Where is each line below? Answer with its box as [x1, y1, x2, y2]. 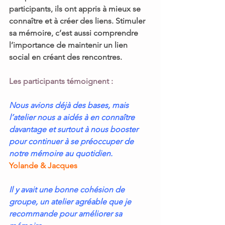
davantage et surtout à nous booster [9, 125, 140, 134]
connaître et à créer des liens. [9, 16, 116, 26]
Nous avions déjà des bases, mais [9, 100, 131, 110]
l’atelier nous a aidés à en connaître [9, 113, 137, 122]
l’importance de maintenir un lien [9, 40, 130, 50]
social [9, 52, 30, 62]
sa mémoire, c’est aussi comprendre [9, 28, 140, 38]
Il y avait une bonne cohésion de [9, 185, 127, 194]
